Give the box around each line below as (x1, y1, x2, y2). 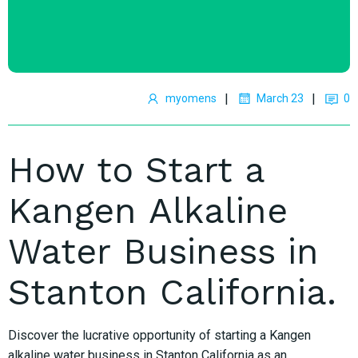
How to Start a (8, 148, 265, 191)
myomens (165, 91, 217, 105)
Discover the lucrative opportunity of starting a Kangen (8, 327, 311, 343)
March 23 (257, 91, 304, 105)
